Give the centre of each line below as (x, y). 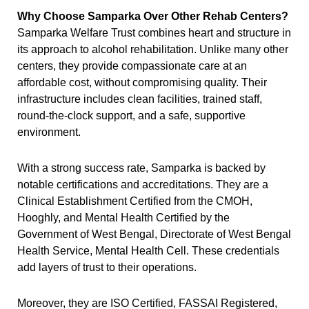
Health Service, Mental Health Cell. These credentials (148, 250)
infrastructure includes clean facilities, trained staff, (139, 99)
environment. (49, 132)
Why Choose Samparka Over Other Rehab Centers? (152, 16)
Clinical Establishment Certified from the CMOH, (134, 201)
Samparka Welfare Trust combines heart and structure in (154, 32)
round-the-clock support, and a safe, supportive (131, 115)
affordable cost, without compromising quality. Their (142, 82)
